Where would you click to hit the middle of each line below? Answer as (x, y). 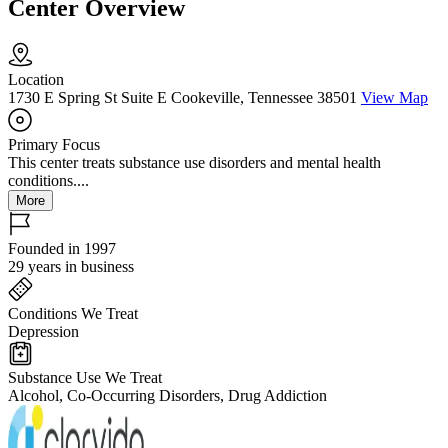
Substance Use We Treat (85, 378)
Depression (43, 332)
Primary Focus (54, 145)
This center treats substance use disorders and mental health (194, 163)
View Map (394, 98)
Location (36, 80)
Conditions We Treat (73, 314)
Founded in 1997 (62, 249)
